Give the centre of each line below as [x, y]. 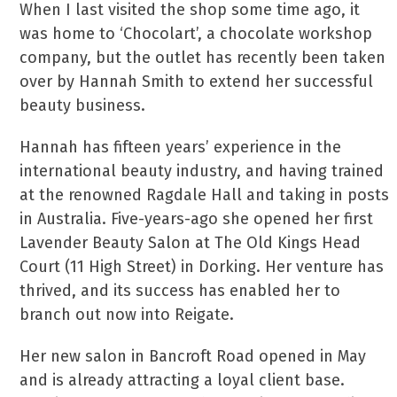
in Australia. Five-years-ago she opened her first [197, 219]
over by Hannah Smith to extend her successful [197, 82]
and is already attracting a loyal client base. [183, 380]
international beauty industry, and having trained [202, 171]
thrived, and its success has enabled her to [180, 291]
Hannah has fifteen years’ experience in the [181, 147]
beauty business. [83, 105]
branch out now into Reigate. [127, 315]
